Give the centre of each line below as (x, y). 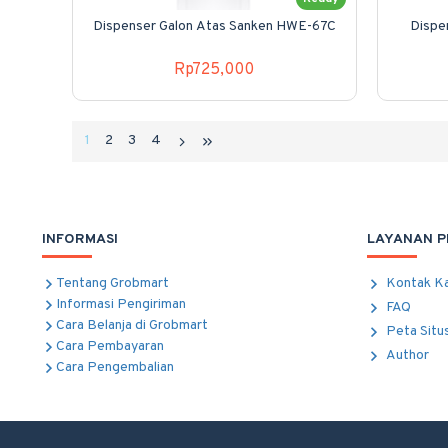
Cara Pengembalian (115, 368)
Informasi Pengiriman (121, 305)
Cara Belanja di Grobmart (132, 326)
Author (407, 356)
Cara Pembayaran (110, 347)
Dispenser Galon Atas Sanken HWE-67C (214, 26)
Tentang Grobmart (112, 284)
